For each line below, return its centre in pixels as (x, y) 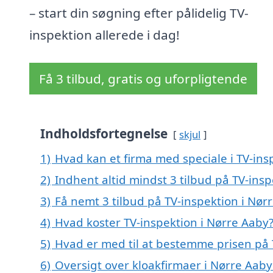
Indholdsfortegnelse (104, 134)
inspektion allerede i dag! (105, 35)
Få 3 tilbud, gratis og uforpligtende (143, 79)
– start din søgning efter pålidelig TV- (139, 13)
